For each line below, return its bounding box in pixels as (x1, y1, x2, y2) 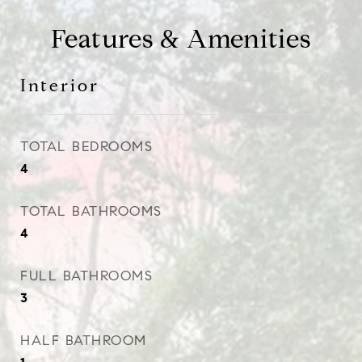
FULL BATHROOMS (20, 267, 153, 284)
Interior (20, 75, 99, 96)
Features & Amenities (50, 23, 312, 55)
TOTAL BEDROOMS (20, 138, 153, 155)
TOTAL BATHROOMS (20, 203, 162, 220)
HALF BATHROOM (20, 332, 147, 349)
